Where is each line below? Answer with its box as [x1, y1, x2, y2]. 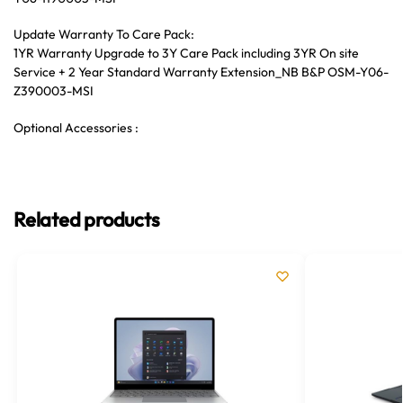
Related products [13, 207, 159, 233]
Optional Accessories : [13, 119, 139, 136]
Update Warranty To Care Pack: [13, 26, 194, 43]
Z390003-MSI [13, 83, 94, 100]
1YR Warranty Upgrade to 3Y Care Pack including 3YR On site [13, 45, 359, 62]
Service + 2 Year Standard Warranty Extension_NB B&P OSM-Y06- [13, 64, 389, 81]
